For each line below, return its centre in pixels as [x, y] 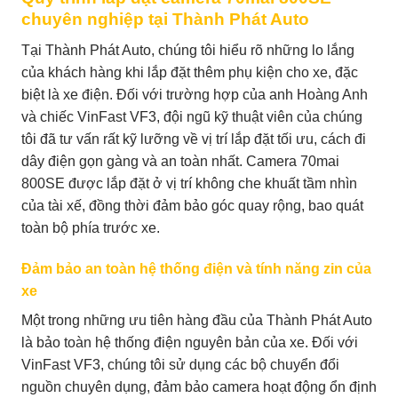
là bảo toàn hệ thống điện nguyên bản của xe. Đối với [190, 342]
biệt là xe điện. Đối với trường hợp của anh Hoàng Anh [195, 94]
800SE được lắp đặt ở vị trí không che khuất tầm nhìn [189, 183]
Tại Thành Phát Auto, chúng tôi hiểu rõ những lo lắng [188, 50]
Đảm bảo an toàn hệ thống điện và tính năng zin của [196, 268]
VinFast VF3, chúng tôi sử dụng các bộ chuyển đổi [180, 364]
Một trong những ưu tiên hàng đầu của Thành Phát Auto [197, 320]
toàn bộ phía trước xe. [91, 227]
